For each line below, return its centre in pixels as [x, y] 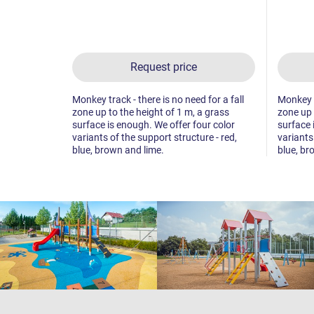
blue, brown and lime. [118, 150]
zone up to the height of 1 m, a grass [151, 112]
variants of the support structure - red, [155, 137]
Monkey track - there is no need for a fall [158, 99]
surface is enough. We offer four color [153, 124]
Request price [163, 67]
